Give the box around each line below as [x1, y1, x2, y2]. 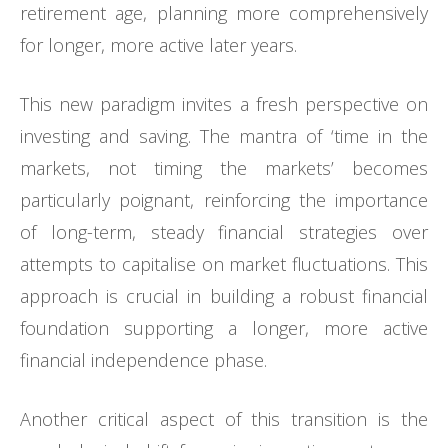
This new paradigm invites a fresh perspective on [20, 92, 428, 117]
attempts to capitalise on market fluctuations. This [20, 252, 428, 277]
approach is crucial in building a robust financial [20, 284, 428, 309]
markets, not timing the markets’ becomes [20, 156, 428, 181]
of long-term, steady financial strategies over [20, 220, 428, 245]
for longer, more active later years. [20, 33, 297, 58]
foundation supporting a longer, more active [20, 316, 428, 341]
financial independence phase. [20, 348, 267, 373]
